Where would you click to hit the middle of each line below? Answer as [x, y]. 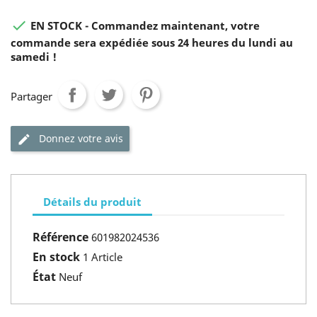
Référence [60, 237]
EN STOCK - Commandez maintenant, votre [144, 26]
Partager [31, 96]
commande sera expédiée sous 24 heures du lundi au [152, 42]
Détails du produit [92, 201]
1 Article [103, 257]
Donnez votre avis [81, 138]
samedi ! [34, 57]
